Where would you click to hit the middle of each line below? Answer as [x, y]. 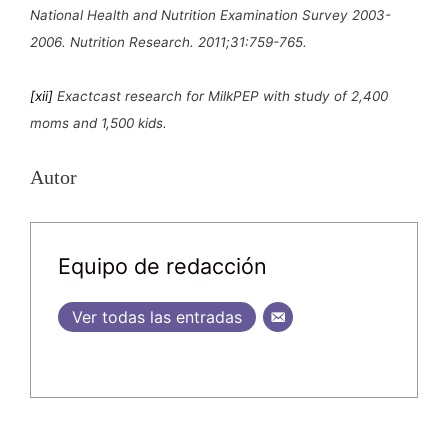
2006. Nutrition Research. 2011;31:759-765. [168, 41]
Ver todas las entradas [157, 316]
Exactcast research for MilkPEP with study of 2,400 [220, 95]
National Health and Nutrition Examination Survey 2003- [210, 14]
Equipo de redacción [162, 265]
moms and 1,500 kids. [98, 122]
